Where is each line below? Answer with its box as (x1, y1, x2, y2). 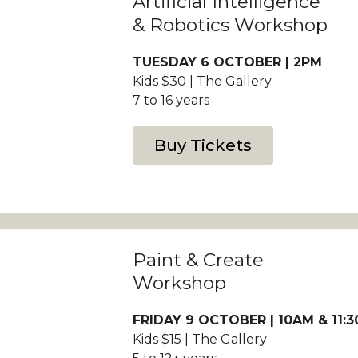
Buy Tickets (153, 136, 252, 155)
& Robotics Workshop (132, 14, 328, 36)
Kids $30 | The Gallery (132, 74, 272, 89)
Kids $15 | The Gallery (132, 332, 267, 347)
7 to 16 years (132, 93, 209, 108)
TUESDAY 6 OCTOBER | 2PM (132, 54, 322, 70)
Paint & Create (132, 249, 264, 271)
